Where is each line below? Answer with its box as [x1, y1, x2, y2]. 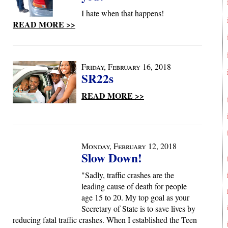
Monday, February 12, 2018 [81, 140, 177, 151]
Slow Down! [81, 149, 142, 166]
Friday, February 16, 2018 [81, 61, 171, 72]
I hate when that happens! [81, 8, 164, 18]
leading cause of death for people [81, 181, 187, 191]
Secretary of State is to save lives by [81, 203, 195, 214]
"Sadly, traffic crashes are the [81, 169, 174, 180]
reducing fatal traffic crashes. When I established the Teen [13, 214, 197, 225]
